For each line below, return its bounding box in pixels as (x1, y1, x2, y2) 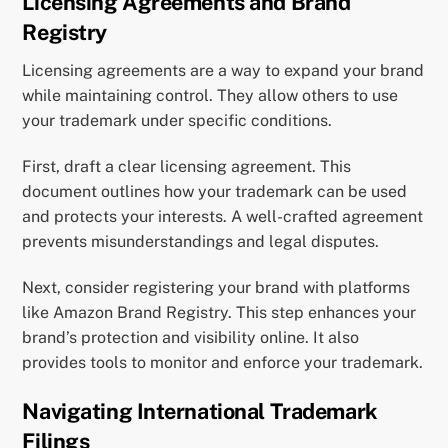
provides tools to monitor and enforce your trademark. (22, 352, 424, 372)
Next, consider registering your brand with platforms (22, 277, 411, 297)
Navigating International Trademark (22, 397, 378, 424)
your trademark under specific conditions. (22, 111, 333, 131)
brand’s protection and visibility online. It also (22, 327, 360, 347)
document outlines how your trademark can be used (22, 182, 408, 202)
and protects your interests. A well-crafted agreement (22, 207, 424, 227)
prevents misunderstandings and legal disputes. (22, 232, 380, 252)
